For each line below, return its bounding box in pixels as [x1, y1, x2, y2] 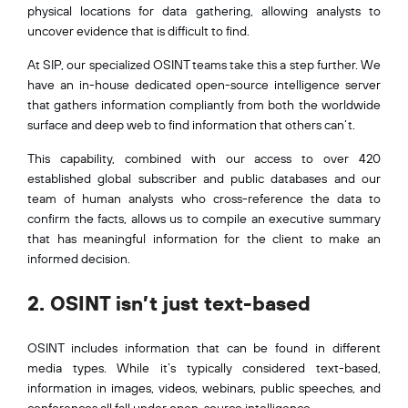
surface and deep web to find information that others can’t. [27, 116, 355, 133]
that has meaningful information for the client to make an [27, 229, 381, 247]
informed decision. [27, 250, 133, 267]
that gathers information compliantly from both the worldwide [27, 96, 381, 113]
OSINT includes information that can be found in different [27, 339, 381, 356]
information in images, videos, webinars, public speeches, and [27, 379, 381, 396]
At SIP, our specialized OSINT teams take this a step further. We [27, 56, 381, 73]
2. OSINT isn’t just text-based [27, 290, 311, 316]
